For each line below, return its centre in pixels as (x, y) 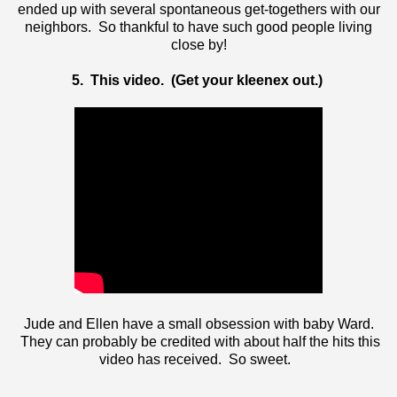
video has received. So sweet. (198, 359)
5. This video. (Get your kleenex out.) (198, 80)
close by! (198, 44)
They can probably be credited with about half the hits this (198, 341)
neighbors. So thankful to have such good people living (198, 27)
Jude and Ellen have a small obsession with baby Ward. (198, 323)
